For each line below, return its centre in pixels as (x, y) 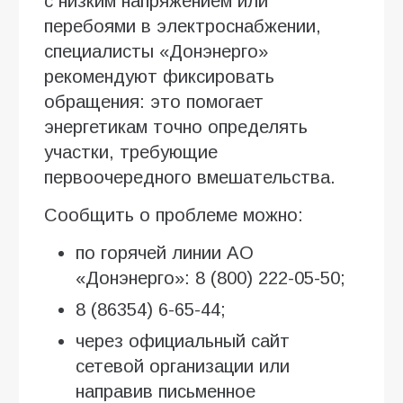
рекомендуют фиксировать (159, 76)
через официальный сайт (183, 340)
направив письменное (166, 391)
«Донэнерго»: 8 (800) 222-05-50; (210, 278)
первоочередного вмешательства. (190, 177)
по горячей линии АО (165, 252)
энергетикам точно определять (176, 126)
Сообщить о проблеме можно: (174, 215)
